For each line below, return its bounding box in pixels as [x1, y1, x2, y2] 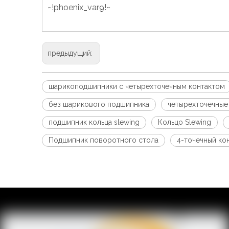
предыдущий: [48, 49, 95, 57]
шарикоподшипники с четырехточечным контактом [49, 82, 225, 90]
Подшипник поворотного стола [49, 136, 158, 144]
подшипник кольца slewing [49, 118, 140, 126]
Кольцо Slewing [158, 118, 211, 126]
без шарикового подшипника [49, 100, 149, 108]
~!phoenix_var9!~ [48, 3, 110, 12]
